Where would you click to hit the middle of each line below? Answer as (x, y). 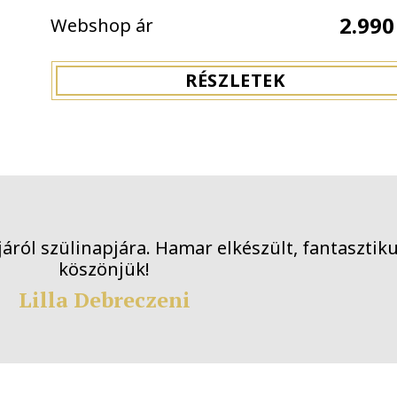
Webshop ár (102, 25)
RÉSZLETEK (236, 80)
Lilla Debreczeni (198, 299)
